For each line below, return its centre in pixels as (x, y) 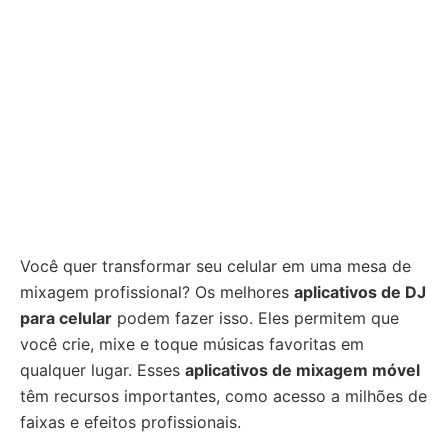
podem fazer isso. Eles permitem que (255, 318)
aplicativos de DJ (360, 292)
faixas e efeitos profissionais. (130, 422)
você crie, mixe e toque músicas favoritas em (192, 344)
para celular (66, 318)
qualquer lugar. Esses (102, 370)
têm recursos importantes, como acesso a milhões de (223, 396)
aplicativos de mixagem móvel (302, 370)
